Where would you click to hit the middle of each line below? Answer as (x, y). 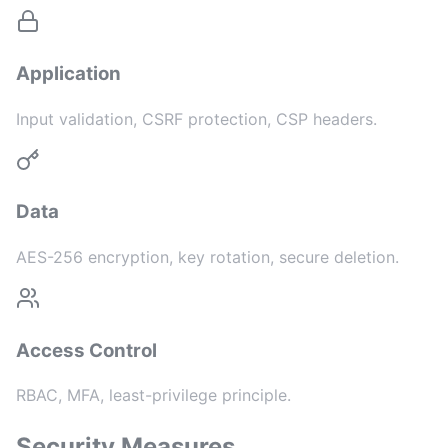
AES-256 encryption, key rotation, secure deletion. (207, 256)
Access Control (86, 350)
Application (68, 73)
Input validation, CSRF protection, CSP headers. (196, 118)
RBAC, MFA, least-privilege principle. (153, 395)
